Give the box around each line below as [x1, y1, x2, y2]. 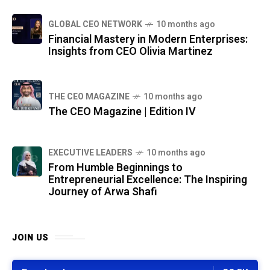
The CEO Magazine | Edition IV [48, 103, 196, 120]
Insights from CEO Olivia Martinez [48, 43, 213, 60]
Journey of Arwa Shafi [48, 183, 157, 200]
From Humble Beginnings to [48, 159, 183, 176]
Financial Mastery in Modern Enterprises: [48, 31, 248, 48]
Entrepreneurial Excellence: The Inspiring [48, 171, 247, 188]
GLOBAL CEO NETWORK [48, 17, 142, 31]
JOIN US [12, 231, 49, 244]
